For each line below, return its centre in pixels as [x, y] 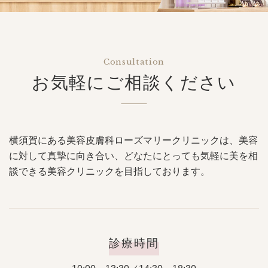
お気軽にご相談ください [134, 82]
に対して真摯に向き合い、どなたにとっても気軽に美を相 [133, 156]
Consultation [134, 62]
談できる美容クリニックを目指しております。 [109, 171]
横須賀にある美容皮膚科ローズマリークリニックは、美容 [133, 140]
